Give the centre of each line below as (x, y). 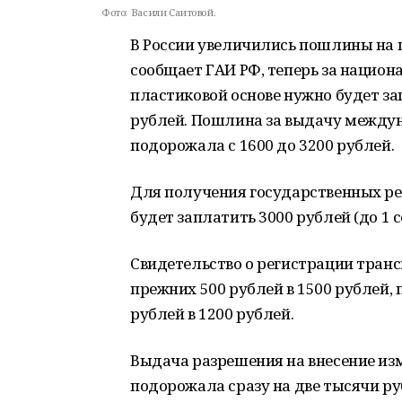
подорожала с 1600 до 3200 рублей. (262, 145)
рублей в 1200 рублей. (212, 314)
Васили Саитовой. (173, 12)
